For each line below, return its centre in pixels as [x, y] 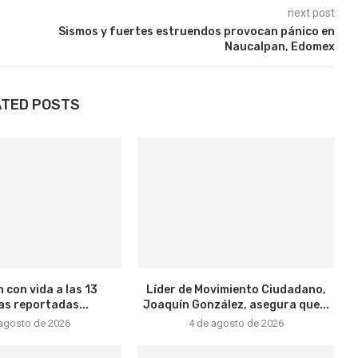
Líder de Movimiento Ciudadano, [237, 290]
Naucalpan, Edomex [279, 47]
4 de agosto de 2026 [237, 324]
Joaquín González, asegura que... [237, 305]
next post [311, 13]
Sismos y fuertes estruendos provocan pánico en [196, 32]
